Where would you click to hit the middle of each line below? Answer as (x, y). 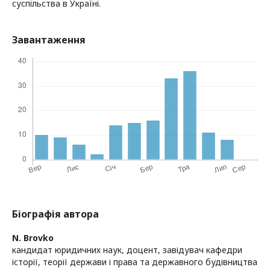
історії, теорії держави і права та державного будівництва (135, 262)
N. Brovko (33, 238)
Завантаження (49, 40)
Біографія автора (55, 214)
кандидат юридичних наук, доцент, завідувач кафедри (127, 250)
